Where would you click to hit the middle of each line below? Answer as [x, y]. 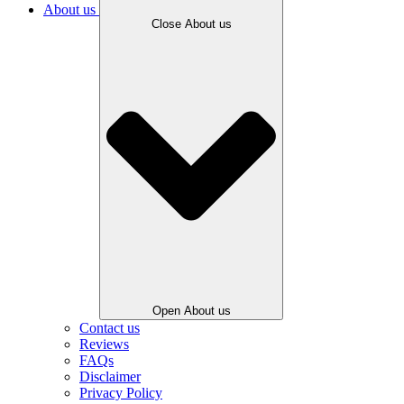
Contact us [110, 328]
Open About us [191, 311]
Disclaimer [110, 377]
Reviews [104, 344]
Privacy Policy [121, 393]
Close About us [191, 23]
